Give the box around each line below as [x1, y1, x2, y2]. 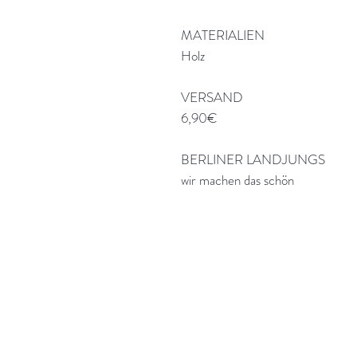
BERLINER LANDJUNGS [181, 150, 325, 170]
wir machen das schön [181, 171, 294, 190]
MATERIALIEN [181, 25, 265, 45]
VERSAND [181, 88, 243, 108]
